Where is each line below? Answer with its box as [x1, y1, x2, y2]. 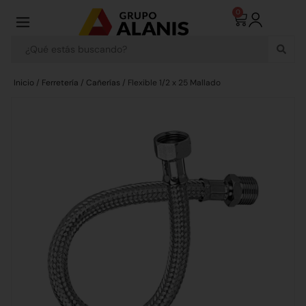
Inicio [14, 77, 34, 88]
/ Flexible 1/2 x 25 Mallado [120, 77, 221, 88]
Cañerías [86, 77, 120, 88]
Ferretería [42, 77, 79, 88]
